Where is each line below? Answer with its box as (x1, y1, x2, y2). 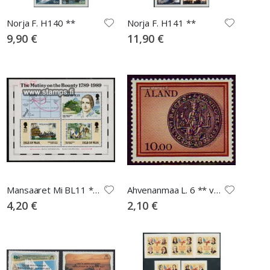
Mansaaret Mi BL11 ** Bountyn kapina (93, 183, 100, 196)
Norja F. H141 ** (127, 16, 196, 29)
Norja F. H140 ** (7, 16, 75, 29)
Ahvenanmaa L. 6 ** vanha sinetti (213, 183, 221, 196)
